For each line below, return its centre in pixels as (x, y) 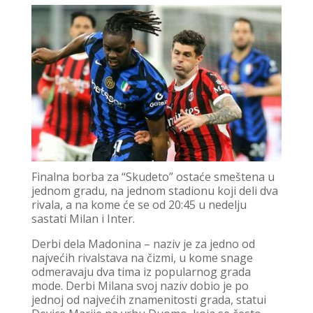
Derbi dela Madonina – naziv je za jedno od (143, 243)
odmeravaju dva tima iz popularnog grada (141, 271)
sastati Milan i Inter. (83, 218)
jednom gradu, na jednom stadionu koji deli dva (154, 190)
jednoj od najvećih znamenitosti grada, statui (148, 299)
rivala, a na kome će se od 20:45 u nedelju (139, 204)
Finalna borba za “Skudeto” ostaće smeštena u (153, 176)
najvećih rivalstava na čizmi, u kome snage (142, 257)
